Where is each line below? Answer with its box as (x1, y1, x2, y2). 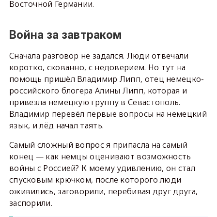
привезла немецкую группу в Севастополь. (9, 96, 181, 108)
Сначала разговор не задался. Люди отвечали (9, 50, 189, 61)
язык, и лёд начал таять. (9, 120, 106, 131)
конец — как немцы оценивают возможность (9, 151, 191, 162)
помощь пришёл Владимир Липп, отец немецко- (9, 73, 204, 84)
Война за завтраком (9, 28, 122, 42)
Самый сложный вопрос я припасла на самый (9, 139, 187, 150)
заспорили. (9, 197, 52, 208)
